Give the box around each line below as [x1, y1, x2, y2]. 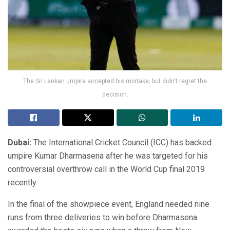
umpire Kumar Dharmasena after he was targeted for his [8, 151, 208, 161]
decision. [102, 91, 128, 99]
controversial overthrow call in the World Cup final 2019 [8, 164, 205, 175]
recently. [8, 178, 37, 188]
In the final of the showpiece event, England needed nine [8, 199, 209, 209]
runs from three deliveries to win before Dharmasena [8, 213, 197, 223]
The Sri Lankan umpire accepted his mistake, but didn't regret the [23, 78, 207, 85]
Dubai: [8, 138, 31, 148]
